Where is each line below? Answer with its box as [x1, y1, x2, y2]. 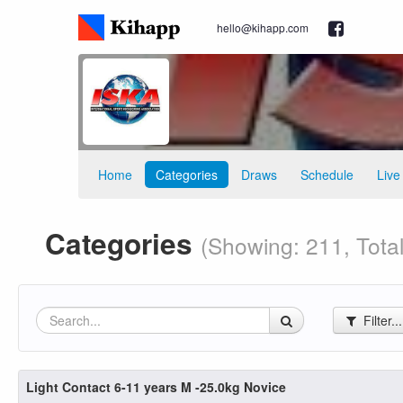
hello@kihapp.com [217, 20, 309, 35]
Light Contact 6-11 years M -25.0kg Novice [26, 378, 286, 396]
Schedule [300, 166, 354, 184]
